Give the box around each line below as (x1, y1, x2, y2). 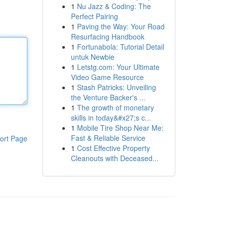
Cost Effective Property (77, 143, 150, 153)
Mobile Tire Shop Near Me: (77, 123, 164, 133)
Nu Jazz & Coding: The (77, 1, 151, 11)
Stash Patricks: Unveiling (77, 82, 156, 92)
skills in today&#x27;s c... (70, 112, 151, 123)
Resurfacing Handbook (70, 31, 144, 42)
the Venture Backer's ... (70, 92, 145, 102)
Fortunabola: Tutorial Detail (77, 42, 164, 52)
